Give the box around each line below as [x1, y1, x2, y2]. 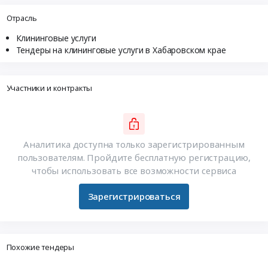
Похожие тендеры [6, 241, 75, 252]
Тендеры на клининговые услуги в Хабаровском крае [16, 44, 226, 56]
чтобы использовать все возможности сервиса [32, 164, 236, 176]
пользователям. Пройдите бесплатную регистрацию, [17, 151, 251, 163]
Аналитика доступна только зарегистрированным [23, 138, 245, 150]
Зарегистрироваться [87, 190, 181, 203]
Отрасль [6, 12, 37, 23]
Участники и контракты [6, 83, 93, 94]
